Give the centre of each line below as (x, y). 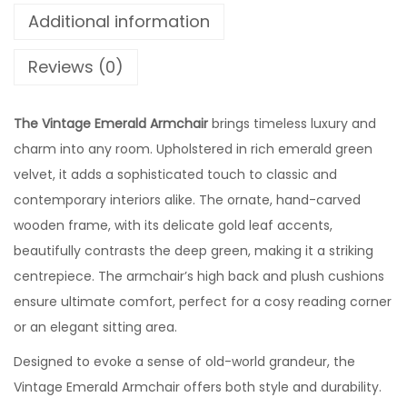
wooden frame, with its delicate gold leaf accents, (173, 226)
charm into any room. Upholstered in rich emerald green (193, 149)
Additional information (119, 22)
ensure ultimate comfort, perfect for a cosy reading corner (203, 302)
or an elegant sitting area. (95, 328)
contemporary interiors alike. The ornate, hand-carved (187, 200)
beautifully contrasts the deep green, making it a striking (194, 251)
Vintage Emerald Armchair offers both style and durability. (198, 387)
